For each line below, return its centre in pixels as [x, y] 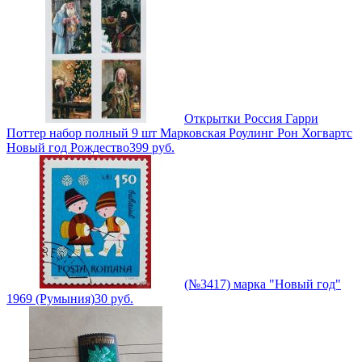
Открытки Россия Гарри [251, 119]
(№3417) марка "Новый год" [263, 284]
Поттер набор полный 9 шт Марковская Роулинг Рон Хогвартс [179, 133]
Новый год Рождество [68, 148]
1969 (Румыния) [51, 299]
